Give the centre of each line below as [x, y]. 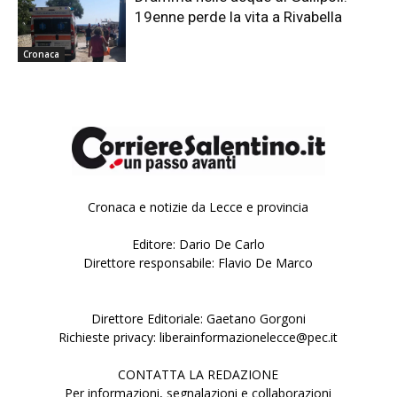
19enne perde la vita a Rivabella [239, 16]
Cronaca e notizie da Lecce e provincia [198, 207]
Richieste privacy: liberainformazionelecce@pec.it [198, 338]
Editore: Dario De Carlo [198, 245]
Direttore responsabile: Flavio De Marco [198, 263]
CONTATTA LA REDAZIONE [198, 375]
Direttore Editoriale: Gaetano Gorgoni [198, 319]
